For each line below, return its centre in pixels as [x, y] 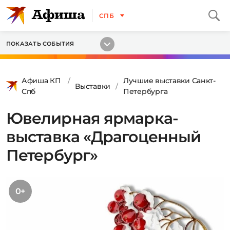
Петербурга [146, 91]
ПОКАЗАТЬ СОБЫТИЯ [40, 44]
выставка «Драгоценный [104, 137]
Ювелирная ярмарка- [92, 118]
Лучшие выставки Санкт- [169, 81]
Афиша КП [41, 81]
